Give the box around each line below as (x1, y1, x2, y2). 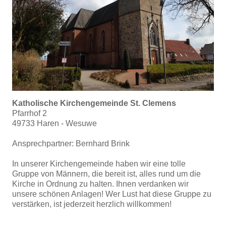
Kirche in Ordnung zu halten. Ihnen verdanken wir (12, 180, 189, 188)
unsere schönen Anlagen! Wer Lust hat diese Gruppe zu (12, 190, 211, 198)
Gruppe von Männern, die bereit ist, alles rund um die (12, 169, 201, 178)
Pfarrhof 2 (12, 109, 47, 118)
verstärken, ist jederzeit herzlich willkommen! (12, 200, 172, 208)
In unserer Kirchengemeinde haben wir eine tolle (12, 159, 186, 168)
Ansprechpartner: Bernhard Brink (12, 139, 130, 148)
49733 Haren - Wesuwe (12, 119, 99, 128)
